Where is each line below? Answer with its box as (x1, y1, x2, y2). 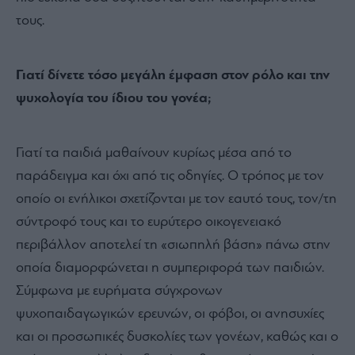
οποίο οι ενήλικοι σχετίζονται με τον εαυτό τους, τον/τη (16, 191, 337, 207)
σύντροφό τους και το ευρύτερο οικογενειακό (16, 214, 281, 230)
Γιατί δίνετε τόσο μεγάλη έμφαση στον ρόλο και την (16, 67, 330, 83)
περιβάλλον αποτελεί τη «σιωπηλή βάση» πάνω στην (16, 237, 330, 253)
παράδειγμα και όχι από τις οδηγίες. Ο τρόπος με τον (16, 168, 324, 184)
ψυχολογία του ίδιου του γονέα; (16, 90, 212, 106)
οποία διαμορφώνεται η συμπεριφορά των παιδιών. (16, 260, 324, 276)
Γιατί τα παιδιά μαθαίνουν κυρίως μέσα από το (16, 145, 292, 161)
